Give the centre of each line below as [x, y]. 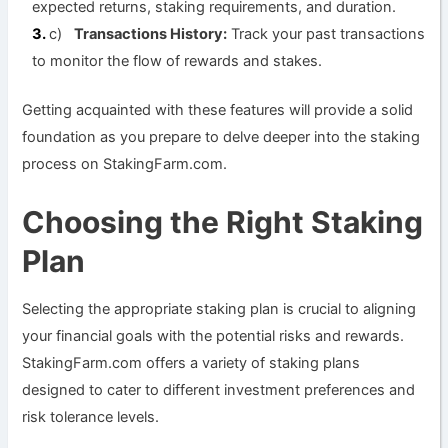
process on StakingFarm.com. [125, 163]
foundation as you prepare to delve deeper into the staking [221, 136]
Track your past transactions [326, 33]
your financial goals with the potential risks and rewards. [213, 336]
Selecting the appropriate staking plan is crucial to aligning [219, 309]
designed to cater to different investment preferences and [219, 390]
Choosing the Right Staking [223, 222]
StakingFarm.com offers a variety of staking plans [191, 363]
